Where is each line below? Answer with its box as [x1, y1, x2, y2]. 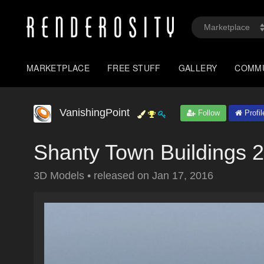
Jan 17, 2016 [152, 170, 213, 181]
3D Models [34, 170, 87, 181]
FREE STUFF [107, 62, 161, 74]
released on [94, 170, 152, 181]
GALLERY [178, 62, 217, 74]
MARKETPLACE [27, 62, 90, 74]
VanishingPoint [60, 107, 130, 118]
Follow [196, 108, 220, 117]
